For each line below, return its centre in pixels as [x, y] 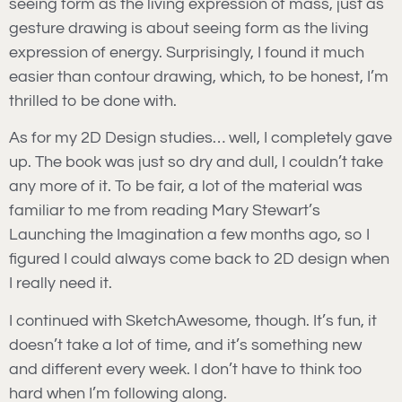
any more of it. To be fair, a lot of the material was [186, 187]
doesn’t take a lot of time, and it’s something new [185, 345]
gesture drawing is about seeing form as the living [189, 28]
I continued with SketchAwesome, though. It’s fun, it [193, 320]
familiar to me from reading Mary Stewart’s [165, 211]
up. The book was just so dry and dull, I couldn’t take [196, 162]
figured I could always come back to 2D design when [199, 259]
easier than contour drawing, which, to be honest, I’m [199, 76]
